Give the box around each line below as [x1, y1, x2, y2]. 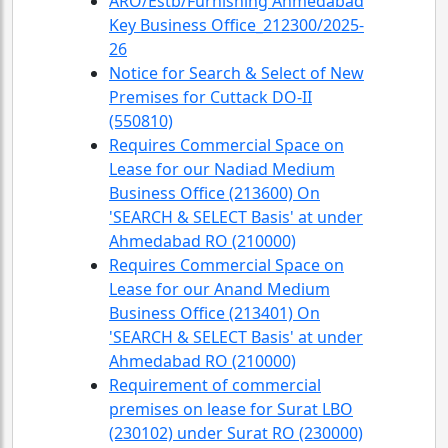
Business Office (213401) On [109, 302, 320, 324]
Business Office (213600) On [109, 182, 320, 204]
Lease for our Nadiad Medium [109, 158, 335, 180]
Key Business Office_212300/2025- [109, 14, 364, 36]
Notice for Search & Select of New [109, 62, 364, 84]
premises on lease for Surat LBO [109, 398, 353, 420]
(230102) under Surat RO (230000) [109, 422, 363, 444]
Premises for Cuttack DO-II [109, 86, 312, 108]
